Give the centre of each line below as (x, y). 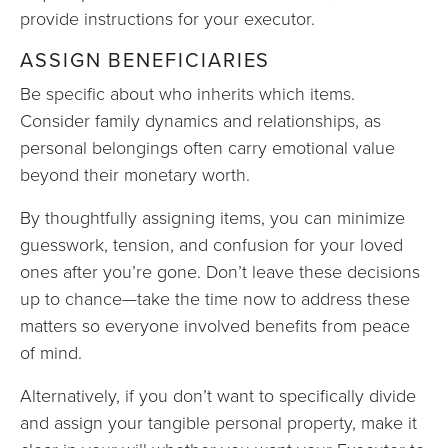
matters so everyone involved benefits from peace (215, 325)
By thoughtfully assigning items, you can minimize (212, 217)
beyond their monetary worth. (135, 174)
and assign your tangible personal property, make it (218, 422)
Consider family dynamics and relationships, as (200, 120)
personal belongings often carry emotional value (207, 147)
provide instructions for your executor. (167, 18)
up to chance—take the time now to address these (215, 298)
